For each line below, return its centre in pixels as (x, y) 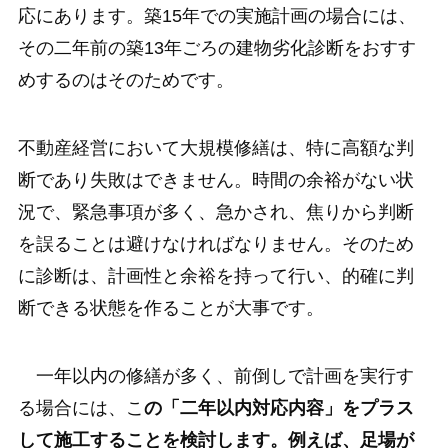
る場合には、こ (80, 407)
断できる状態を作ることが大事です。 (170, 307)
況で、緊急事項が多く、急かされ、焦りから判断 (215, 211)
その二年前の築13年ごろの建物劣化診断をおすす (216, 47)
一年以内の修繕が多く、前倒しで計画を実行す (215, 375)
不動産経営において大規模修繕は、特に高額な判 (215, 147)
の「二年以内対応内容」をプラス (278, 407)
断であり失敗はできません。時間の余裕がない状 (215, 179)
